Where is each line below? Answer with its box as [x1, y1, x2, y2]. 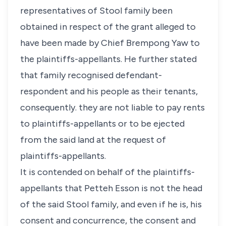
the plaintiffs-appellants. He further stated [20, 53, 197, 65]
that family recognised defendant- [20, 70, 162, 81]
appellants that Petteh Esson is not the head [20, 183, 202, 194]
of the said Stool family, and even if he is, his [20, 199, 202, 210]
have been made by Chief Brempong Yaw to [20, 37, 200, 48]
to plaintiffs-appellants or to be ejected [20, 118, 185, 129]
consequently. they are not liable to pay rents [20, 102, 205, 113]
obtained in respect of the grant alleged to [20, 21, 196, 32]
